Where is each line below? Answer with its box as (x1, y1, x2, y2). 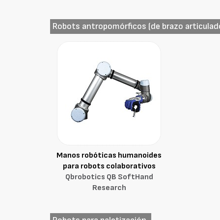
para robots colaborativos (62, 162, 156, 171)
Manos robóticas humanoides (56, 151, 162, 160)
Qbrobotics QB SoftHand (65, 172, 153, 182)
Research (92, 183, 126, 192)
